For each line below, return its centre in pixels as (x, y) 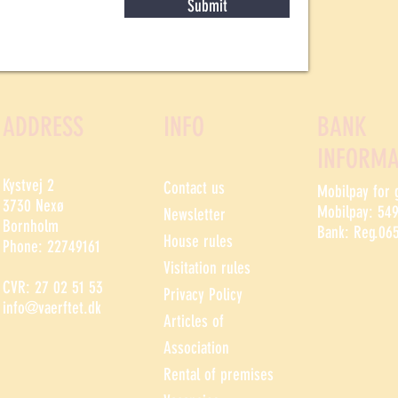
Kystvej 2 (28, 185)
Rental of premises (219, 374)
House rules (198, 241)
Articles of (194, 321)
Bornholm (31, 226)
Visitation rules (207, 268)
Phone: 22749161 (52, 247)
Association (196, 348)
